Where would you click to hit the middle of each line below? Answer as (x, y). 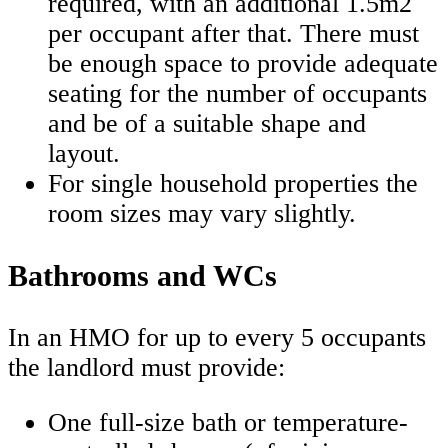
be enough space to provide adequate (243, 63)
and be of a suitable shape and (207, 123)
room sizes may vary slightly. (202, 213)
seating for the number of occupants (237, 93)
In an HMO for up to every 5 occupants (217, 337)
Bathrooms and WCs (142, 275)
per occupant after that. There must (233, 33)
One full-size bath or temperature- (228, 423)
